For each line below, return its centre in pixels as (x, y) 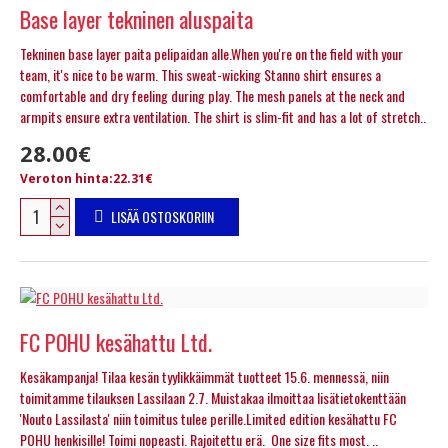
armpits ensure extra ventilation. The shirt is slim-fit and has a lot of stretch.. (223, 116)
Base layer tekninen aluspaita (136, 18)
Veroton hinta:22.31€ (86, 178)
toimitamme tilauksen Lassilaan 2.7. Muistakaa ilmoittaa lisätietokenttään (213, 397)
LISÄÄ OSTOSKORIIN (162, 216)
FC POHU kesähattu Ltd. (116, 341)
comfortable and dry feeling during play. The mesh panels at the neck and (212, 95)
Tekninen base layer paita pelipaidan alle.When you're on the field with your (211, 53)
